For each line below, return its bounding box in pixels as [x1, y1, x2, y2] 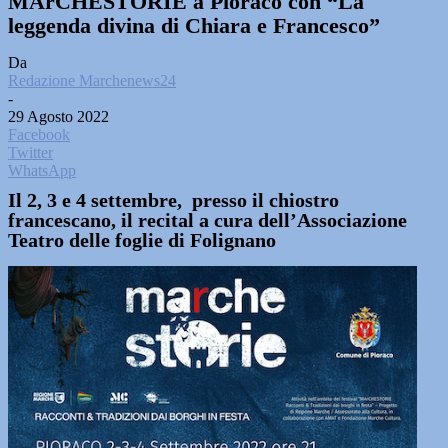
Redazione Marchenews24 [8, 72, 176, 89]
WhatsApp [8, 162, 76, 179]
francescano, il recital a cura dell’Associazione [8, 209, 407, 231]
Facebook [8, 126, 70, 143]
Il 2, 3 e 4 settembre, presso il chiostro [8, 189, 339, 211]
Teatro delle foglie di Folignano [8, 229, 276, 251]
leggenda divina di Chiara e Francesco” [8, 13, 380, 38]
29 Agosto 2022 [8, 108, 109, 125]
